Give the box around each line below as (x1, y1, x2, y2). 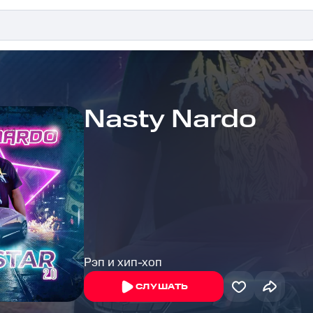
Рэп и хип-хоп (84, 254, 162, 271)
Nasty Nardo (84, 102, 256, 138)
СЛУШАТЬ (135, 281, 189, 293)
